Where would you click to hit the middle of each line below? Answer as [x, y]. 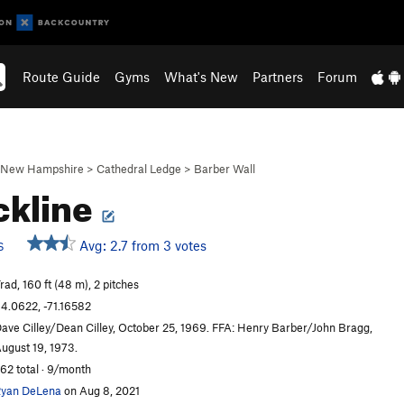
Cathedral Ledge [139, 169]
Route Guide [62, 77]
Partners [278, 77]
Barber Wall [225, 169]
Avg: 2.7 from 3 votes [141, 245]
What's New [202, 77]
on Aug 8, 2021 [101, 390]
